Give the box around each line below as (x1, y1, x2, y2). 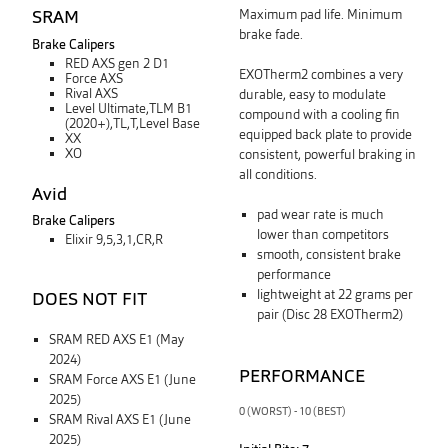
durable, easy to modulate (239, 85, 386, 103)
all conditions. (239, 165, 317, 183)
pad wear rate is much (256, 205, 384, 223)
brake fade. (239, 25, 303, 43)
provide (370, 125, 412, 143)
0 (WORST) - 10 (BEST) (239, 403, 346, 418)
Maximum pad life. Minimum (239, 5, 402, 23)
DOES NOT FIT (31, 286, 148, 310)
